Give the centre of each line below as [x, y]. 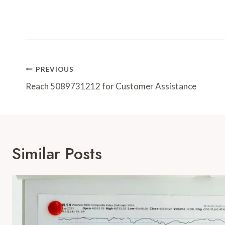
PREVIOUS [55, 69]
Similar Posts [57, 154]
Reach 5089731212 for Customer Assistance [111, 86]
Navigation [63, 90]
